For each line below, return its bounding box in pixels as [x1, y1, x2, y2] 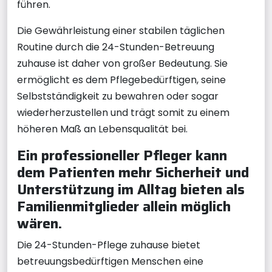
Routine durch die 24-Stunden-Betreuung [17, 40, 214, 54]
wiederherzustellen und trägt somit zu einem [17, 106, 229, 120]
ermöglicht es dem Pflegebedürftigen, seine [17, 73, 226, 87]
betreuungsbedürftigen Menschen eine [17, 254, 203, 268]
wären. [17, 212, 62, 234]
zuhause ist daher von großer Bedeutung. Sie [17, 56, 228, 70]
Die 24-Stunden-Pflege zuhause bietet [17, 238, 200, 252]
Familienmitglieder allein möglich [17, 195, 231, 217]
